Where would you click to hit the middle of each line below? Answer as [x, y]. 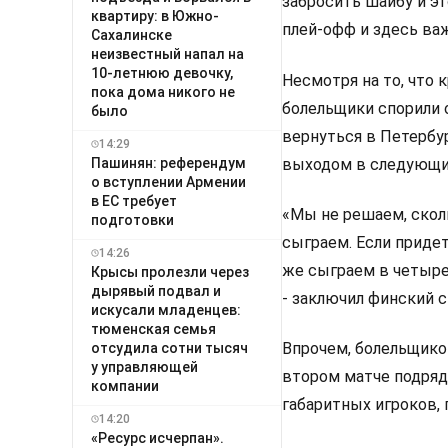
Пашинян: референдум [168, 162]
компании [125, 385]
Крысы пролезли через [170, 271]
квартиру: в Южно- [155, 15]
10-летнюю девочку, [162, 72]
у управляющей [144, 366]
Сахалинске [131, 34]
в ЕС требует [134, 200]
